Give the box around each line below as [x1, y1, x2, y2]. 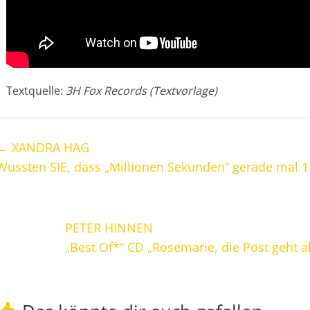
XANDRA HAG [8, 139, 89, 156]
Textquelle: [6, 83, 66, 98]
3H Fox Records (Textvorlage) [66, 83, 217, 98]
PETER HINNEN [65, 219, 153, 236]
